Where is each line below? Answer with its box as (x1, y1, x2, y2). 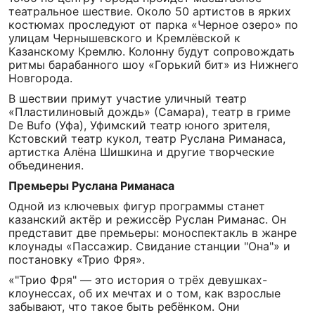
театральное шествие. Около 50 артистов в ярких (8, 4, 291, 18)
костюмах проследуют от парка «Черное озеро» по (8, 18, 298, 32)
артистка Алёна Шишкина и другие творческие (8, 145, 274, 159)
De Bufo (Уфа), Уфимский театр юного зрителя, (8, 118, 270, 132)
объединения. (8, 158, 84, 172)
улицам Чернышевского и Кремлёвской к (8, 31, 240, 45)
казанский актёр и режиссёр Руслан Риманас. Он (8, 212, 286, 226)
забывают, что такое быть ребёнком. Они (8, 300, 240, 314)
